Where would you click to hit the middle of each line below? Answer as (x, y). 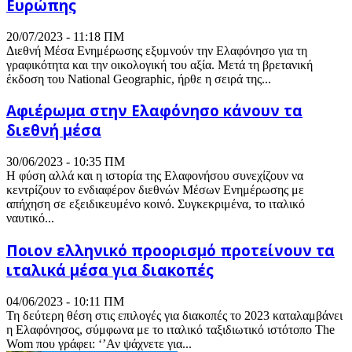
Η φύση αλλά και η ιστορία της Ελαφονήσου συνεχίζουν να (155, 176)
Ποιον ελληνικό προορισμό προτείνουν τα (170, 250)
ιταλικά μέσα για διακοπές (110, 269)
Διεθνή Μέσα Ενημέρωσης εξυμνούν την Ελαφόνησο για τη (157, 50)
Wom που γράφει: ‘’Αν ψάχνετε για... (99, 343)
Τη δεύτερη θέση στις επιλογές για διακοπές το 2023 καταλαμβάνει (174, 315)
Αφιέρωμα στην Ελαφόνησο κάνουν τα (154, 111)
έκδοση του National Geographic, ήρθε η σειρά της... (139, 79)
